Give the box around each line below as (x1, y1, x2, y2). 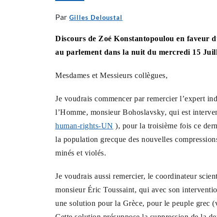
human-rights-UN (55, 122, 113, 130)
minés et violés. (55, 149, 106, 157)
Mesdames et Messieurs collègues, (55, 71, 168, 79)
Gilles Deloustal (69, 14, 123, 21)
